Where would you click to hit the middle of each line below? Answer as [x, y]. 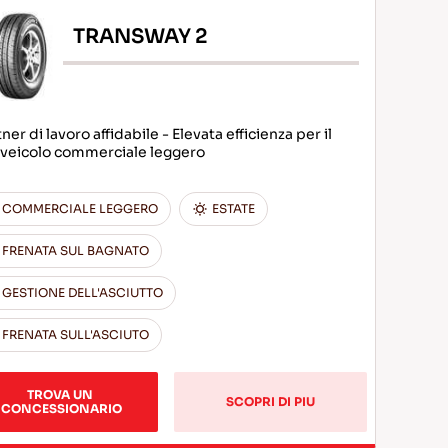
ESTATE [234, 208]
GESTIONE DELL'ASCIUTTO [83, 292]
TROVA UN [62, 394]
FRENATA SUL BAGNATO [76, 250]
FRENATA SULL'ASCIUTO [76, 334]
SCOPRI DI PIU [271, 401]
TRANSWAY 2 [141, 36]
